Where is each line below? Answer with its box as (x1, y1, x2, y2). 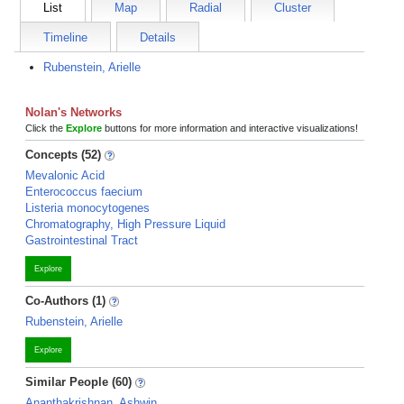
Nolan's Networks (25, 106, 122, 119)
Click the (25, 123, 66, 133)
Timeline (43, 31, 87, 44)
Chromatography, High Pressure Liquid (25, 217, 225, 231)
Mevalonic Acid (25, 169, 105, 182)
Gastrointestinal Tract (25, 234, 138, 247)
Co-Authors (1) (25, 294, 106, 308)
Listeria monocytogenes (25, 201, 150, 215)
